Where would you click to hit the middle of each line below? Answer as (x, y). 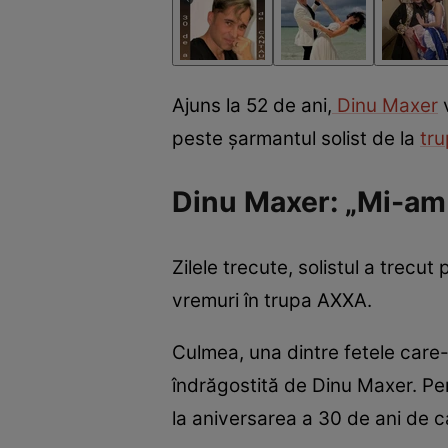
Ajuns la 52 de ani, (252, 105)
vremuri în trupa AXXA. (272, 300)
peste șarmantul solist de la (296, 138)
